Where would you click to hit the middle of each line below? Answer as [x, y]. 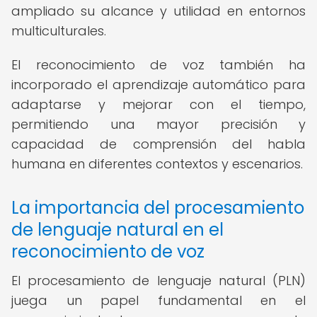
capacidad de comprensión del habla [158, 144]
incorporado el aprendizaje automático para [158, 85]
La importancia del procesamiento [158, 208]
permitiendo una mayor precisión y [158, 124]
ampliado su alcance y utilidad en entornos [158, 11]
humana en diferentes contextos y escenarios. [157, 164]
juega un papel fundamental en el [158, 300]
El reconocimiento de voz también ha [158, 65]
